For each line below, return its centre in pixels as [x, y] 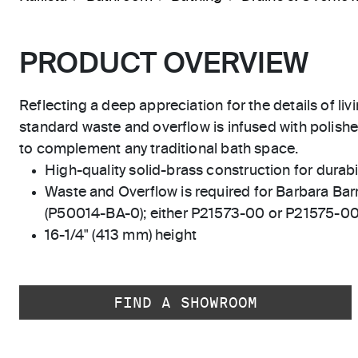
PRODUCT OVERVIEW [164, 65]
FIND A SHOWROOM [185, 302]
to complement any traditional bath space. [159, 149]
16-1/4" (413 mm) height [121, 236]
